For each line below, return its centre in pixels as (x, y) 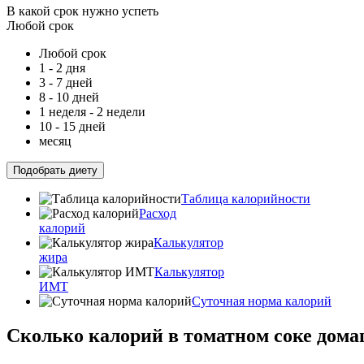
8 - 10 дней (69, 97)
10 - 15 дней (72, 126)
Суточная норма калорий (262, 301)
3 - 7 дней (66, 82)
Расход (158, 213)
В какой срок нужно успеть (82, 11)
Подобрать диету (55, 170)
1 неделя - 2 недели (92, 112)
